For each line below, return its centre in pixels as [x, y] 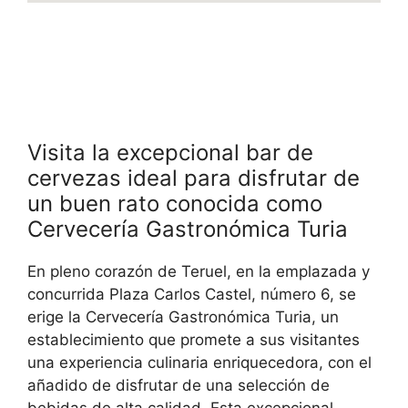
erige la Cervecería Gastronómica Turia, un [183, 316]
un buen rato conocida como [175, 203]
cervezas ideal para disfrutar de [194, 178]
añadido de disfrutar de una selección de [178, 385]
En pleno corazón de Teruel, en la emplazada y [199, 271]
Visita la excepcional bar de [170, 152]
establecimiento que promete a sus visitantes [194, 339]
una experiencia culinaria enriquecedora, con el [199, 362]
